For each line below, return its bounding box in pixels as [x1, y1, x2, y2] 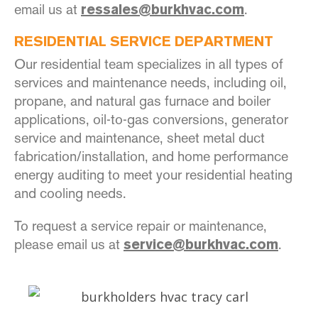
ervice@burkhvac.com [131, 238, 278, 253]
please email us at [14, 236, 120, 253]
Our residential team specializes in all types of [14, 55, 283, 73]
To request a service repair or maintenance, [14, 217, 267, 235]
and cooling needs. [14, 185, 126, 202]
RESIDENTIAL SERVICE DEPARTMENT [14, 35, 273, 50]
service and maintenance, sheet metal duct [14, 129, 265, 147]
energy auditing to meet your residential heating [14, 166, 292, 184]
